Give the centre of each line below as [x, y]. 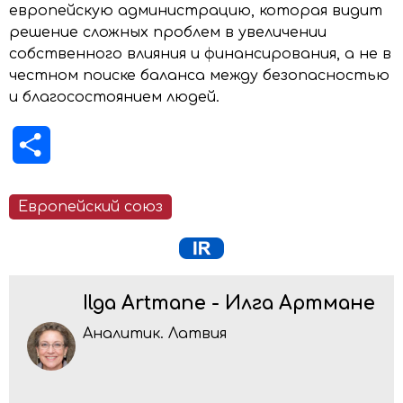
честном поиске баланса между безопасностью [199, 75]
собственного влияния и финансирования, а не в [200, 54]
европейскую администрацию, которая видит [196, 10]
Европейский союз [90, 206]
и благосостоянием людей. [114, 97]
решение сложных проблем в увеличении [168, 32]
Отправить [99, 144]
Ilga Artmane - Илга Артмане [229, 303]
